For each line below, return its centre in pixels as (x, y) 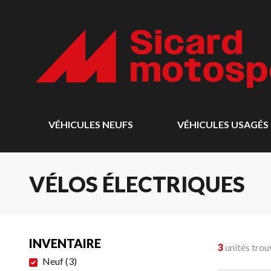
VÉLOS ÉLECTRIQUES (137, 184)
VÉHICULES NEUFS (91, 124)
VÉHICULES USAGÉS (223, 124)
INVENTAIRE (65, 243)
